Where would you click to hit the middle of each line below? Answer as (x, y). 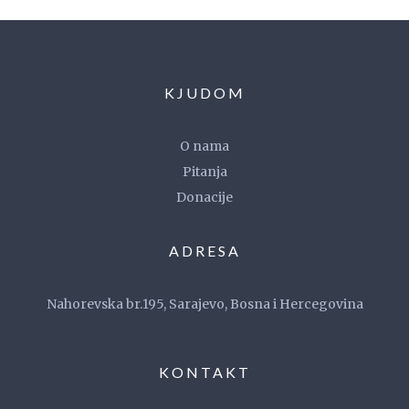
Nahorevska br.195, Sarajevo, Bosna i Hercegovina (204, 304)
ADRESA (204, 251)
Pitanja (204, 172)
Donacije (204, 197)
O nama (204, 146)
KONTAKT (204, 372)
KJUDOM (204, 93)
